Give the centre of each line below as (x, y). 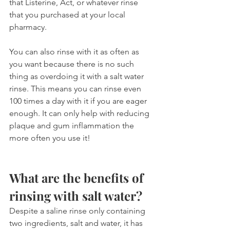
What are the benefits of (78, 177)
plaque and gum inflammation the (73, 125)
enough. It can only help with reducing (80, 113)
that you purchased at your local (68, 14)
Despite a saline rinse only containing (78, 210)
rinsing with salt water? (76, 195)
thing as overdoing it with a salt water (78, 76)
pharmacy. (28, 27)
